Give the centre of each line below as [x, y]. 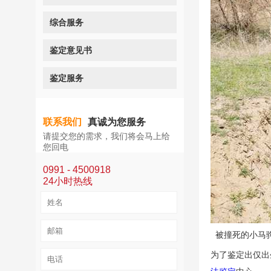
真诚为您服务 [117, 122]
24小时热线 [68, 181]
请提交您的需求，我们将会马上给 [107, 136]
